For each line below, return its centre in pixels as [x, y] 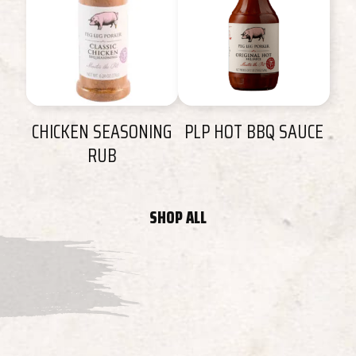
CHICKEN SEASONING [102, 132]
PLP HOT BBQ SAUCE [254, 132]
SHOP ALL [178, 217]
